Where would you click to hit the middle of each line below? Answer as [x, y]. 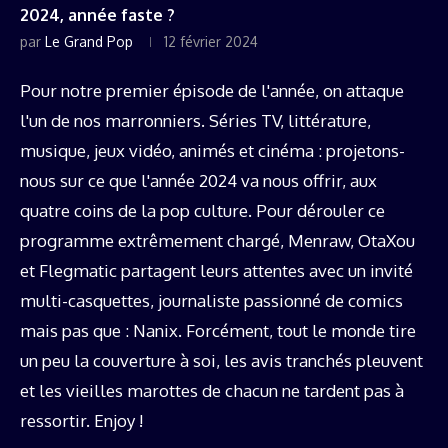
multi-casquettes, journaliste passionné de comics [211, 300]
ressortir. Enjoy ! [81, 420]
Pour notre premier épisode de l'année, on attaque [212, 90]
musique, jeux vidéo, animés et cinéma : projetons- [212, 150]
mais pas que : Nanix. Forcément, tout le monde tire [218, 330]
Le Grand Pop [89, 41]
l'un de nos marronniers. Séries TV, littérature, [195, 120]
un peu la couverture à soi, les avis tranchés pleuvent [221, 360]
